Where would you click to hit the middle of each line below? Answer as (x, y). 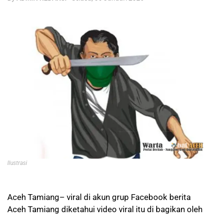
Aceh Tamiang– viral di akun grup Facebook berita (99, 197)
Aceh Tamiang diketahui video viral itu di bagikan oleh (105, 209)
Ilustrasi (18, 163)
